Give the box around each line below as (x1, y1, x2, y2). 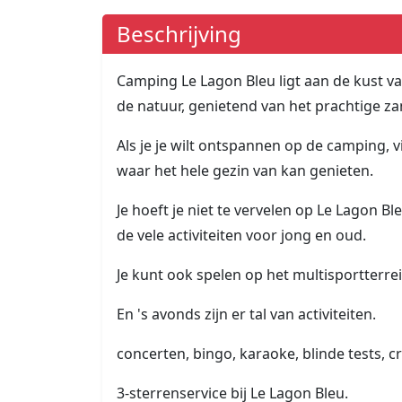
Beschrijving (117, 19, 241, 49)
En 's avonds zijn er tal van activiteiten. (117, 304, 376, 325)
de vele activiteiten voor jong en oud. (117, 225, 366, 246)
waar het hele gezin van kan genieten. (117, 161, 373, 181)
